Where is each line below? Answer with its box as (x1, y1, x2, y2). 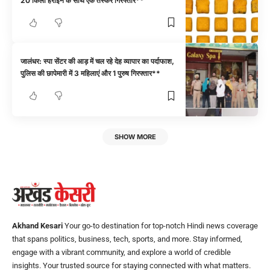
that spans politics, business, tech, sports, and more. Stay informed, (12, 234, 242, 244)
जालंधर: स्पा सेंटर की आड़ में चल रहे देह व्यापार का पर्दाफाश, (20, 57, 175, 66)
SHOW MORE (114, 132, 156, 141)
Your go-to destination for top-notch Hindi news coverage (63, 221, 258, 231)
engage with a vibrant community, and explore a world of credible (12, 248, 231, 257)
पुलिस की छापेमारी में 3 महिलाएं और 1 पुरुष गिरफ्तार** (20, 69, 161, 78)
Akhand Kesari (12, 221, 63, 231)
